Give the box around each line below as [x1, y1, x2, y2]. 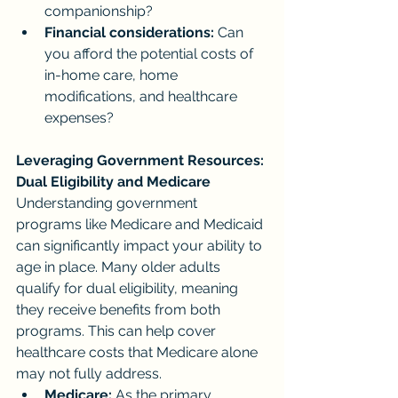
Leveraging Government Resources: [16, 152, 267, 170]
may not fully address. [16, 365, 162, 383]
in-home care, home [44, 67, 181, 84]
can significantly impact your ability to [16, 237, 266, 255]
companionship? [44, 3, 153, 20]
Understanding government [16, 195, 201, 212]
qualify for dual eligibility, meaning [16, 280, 242, 298]
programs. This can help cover [16, 322, 219, 340]
